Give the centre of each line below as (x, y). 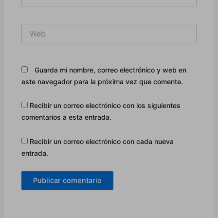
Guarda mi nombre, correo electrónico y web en (111, 70)
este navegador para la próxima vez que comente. (102, 81)
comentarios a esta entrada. (67, 117)
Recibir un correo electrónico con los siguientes (105, 106)
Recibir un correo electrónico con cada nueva (102, 141)
